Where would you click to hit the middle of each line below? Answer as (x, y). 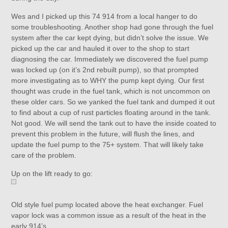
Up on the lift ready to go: (52, 174)
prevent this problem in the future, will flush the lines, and (103, 134)
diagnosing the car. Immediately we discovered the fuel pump (110, 59)
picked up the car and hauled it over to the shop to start (101, 48)
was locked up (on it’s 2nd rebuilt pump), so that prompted (105, 70)
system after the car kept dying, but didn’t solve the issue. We (110, 38)
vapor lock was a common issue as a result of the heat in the (109, 215)
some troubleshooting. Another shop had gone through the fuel (112, 27)
